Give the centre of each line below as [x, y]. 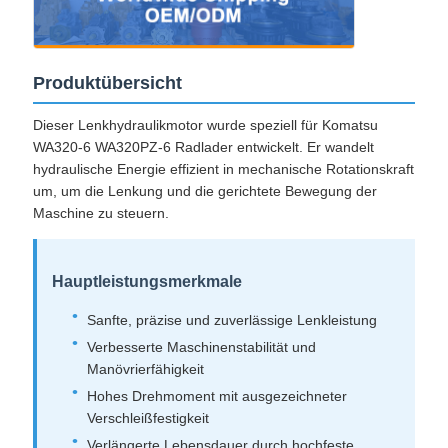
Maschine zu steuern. [100, 213]
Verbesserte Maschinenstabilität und [201, 347]
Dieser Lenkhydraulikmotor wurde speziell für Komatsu [205, 125]
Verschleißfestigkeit [147, 418]
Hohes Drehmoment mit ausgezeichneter [216, 396]
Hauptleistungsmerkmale [146, 282]
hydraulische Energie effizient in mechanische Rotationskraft [223, 169]
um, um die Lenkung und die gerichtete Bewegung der [204, 191]
